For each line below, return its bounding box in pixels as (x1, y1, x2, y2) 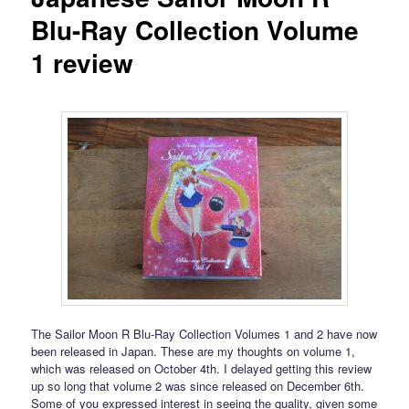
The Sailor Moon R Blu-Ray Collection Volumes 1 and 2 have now (31, 324, 378, 342)
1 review (31, 44, 134, 82)
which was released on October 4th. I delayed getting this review (31, 359, 372, 377)
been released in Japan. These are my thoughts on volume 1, (31, 341, 356, 360)
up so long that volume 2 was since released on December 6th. (31, 376, 365, 394)
